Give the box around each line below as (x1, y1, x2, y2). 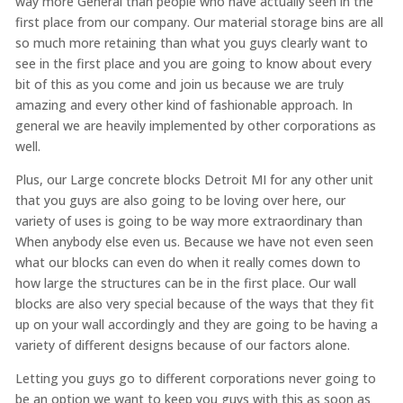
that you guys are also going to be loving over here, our (14, 191, 345, 209)
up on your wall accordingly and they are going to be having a (14, 315, 378, 333)
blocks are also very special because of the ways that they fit (14, 294, 374, 312)
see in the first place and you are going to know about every (14, 54, 372, 72)
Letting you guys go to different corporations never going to (14, 369, 376, 387)
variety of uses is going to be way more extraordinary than (14, 211, 363, 229)
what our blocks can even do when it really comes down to (14, 253, 361, 271)
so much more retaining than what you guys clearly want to (14, 33, 368, 51)
